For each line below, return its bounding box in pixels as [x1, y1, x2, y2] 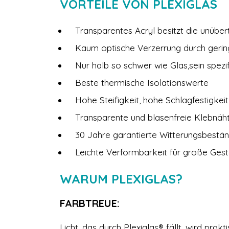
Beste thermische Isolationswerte [75, 77, 209, 88]
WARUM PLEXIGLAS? [60, 171, 182, 187]
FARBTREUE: [60, 197, 120, 210]
